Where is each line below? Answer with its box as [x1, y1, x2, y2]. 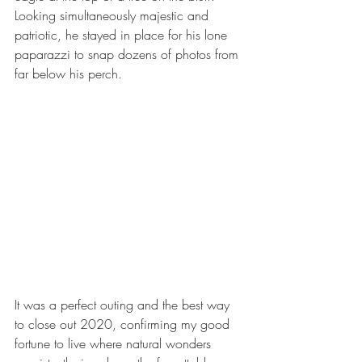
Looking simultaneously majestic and [15, 6, 213, 25]
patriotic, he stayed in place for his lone [15, 26, 231, 44]
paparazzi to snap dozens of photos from [15, 45, 242, 64]
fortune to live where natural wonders [15, 334, 215, 352]
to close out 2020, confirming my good [15, 314, 234, 333]
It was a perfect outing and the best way [15, 295, 234, 314]
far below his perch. [15, 65, 130, 83]
